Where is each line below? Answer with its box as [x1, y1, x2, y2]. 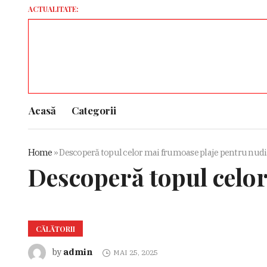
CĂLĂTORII [35, 224, 75, 234]
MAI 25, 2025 [113, 248, 159, 257]
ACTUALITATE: [27, 4, 79, 14]
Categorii [71, 104, 116, 117]
